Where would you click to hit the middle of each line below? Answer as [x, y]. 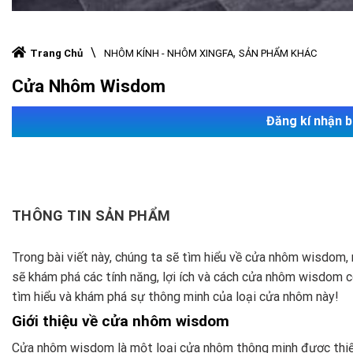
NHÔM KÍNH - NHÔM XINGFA [169, 53]
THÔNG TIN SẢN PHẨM [91, 215]
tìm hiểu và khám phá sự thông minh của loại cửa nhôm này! [175, 296]
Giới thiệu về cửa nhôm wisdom [121, 321]
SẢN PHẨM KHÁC [278, 53]
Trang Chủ [56, 53]
